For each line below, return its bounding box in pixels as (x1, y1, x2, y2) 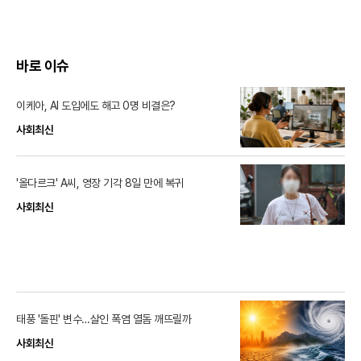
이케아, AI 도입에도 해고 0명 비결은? (16, 99, 176, 112)
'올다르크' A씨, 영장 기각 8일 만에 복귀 (16, 176, 184, 189)
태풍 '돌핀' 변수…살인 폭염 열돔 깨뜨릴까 (16, 313, 191, 326)
